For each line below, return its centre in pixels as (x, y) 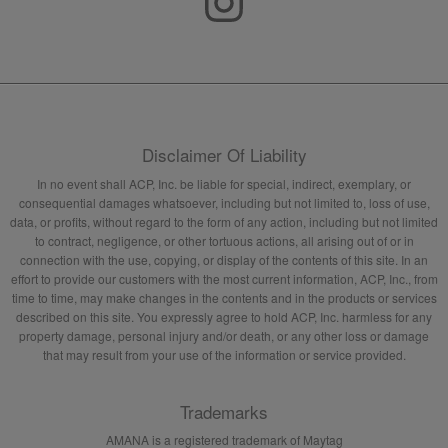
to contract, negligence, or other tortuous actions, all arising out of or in (224, 241)
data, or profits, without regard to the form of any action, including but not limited (224, 222)
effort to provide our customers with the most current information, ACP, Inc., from (224, 279)
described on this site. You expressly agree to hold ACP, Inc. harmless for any (224, 317)
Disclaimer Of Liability (224, 155)
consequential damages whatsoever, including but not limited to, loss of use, (224, 203)
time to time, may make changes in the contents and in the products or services (224, 298)
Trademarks (224, 412)
